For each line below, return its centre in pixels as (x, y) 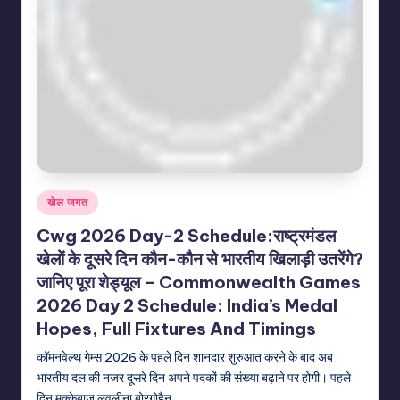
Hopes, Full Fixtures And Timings (176, 329)
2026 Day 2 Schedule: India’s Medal (187, 306)
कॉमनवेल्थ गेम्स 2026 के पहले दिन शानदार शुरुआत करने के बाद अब (185, 358)
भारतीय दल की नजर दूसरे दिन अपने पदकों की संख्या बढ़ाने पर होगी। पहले (194, 378)
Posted (56, 199)
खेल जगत (68, 202)
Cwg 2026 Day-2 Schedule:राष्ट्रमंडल (186, 236)
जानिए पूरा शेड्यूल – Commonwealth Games (199, 283)
